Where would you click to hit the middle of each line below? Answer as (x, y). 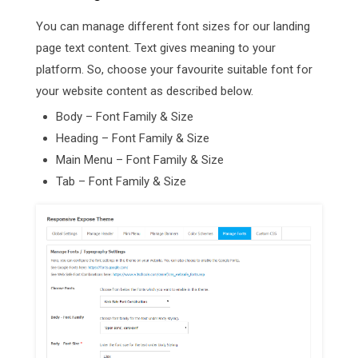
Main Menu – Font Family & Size (140, 159)
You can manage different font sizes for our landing (173, 26)
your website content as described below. (145, 91)
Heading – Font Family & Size (133, 138)
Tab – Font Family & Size (121, 181)
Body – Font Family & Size (125, 116)
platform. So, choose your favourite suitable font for (174, 69)
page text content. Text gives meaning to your (156, 48)
